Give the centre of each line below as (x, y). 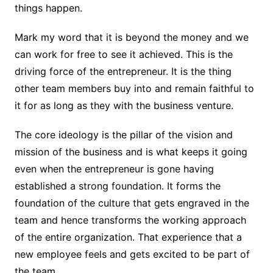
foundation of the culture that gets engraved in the (132, 203)
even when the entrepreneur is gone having (114, 169)
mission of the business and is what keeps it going (131, 152)
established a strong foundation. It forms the (117, 186)
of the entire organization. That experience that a (128, 237)
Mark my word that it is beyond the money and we (131, 37)
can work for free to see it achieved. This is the (123, 55)
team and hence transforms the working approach (130, 220)
